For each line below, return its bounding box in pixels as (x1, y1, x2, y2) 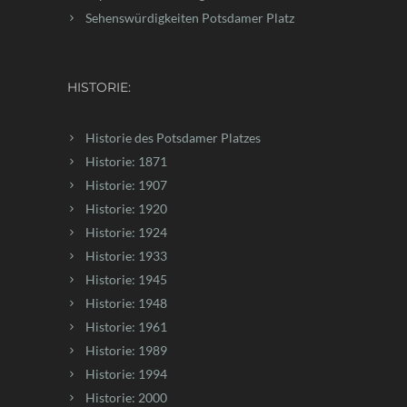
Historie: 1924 (85, 223, 167, 240)
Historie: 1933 (85, 247, 167, 263)
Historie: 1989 (85, 342, 167, 358)
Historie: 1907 (85, 176, 167, 193)
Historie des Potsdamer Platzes (85, 129, 261, 145)
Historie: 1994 (85, 365, 167, 382)
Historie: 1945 (85, 271, 167, 287)
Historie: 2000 (85, 389, 167, 405)
